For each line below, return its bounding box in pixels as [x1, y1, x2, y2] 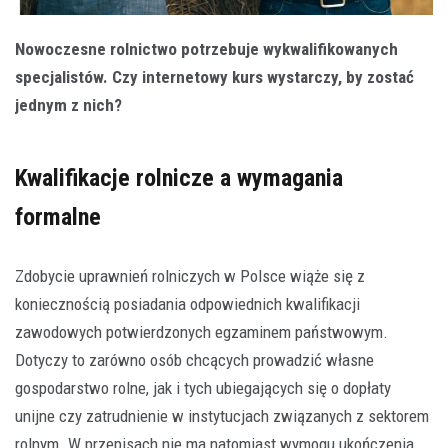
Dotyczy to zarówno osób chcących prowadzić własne [15, 349, 374, 370]
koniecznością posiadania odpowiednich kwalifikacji [15, 293, 360, 314]
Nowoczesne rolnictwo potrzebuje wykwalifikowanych [15, 38, 398, 59]
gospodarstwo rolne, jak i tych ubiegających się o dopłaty [15, 377, 391, 398]
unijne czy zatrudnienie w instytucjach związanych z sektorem [15, 405, 429, 426]
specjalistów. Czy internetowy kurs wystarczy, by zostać [15, 66, 414, 87]
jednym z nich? [15, 94, 122, 115]
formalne [15, 202, 101, 231]
